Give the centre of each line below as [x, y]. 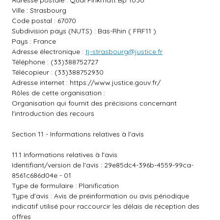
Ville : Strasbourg [39, 10]
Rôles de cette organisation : [58, 93]
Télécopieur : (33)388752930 [58, 72]
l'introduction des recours [53, 113]
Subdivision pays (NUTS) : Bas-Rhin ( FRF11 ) [84, 31]
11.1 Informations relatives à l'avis [65, 155]
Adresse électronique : [49, 52]
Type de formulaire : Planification [65, 186]
